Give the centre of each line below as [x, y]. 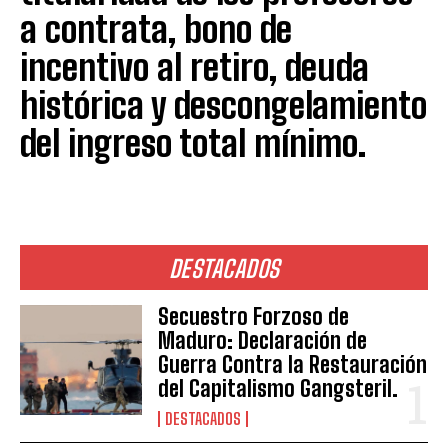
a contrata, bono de [156, 29]
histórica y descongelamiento [223, 105]
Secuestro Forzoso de [254, 316]
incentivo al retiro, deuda [194, 67]
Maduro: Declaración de [263, 340]
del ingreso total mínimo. [193, 143]
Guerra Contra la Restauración [293, 364]
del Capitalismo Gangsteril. [278, 388]
